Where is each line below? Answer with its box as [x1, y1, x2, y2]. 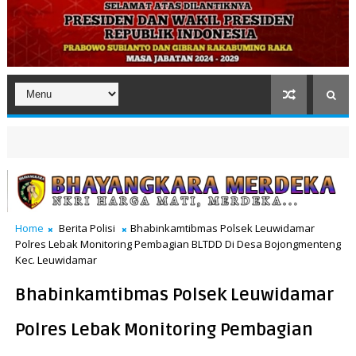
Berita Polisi [58, 221, 115, 236]
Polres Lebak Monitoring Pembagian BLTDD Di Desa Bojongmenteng [14, 237, 341, 252]
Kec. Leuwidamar [14, 253, 97, 268]
